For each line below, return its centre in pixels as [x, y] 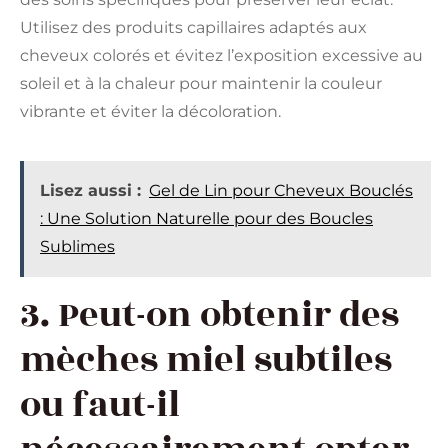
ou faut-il [100, 405]
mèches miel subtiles [206, 360]
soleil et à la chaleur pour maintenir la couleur [201, 84]
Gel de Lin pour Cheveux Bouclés [281, 191]
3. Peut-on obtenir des [209, 315]
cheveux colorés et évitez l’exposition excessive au [221, 56]
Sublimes [77, 247]
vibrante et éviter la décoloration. [150, 112]
